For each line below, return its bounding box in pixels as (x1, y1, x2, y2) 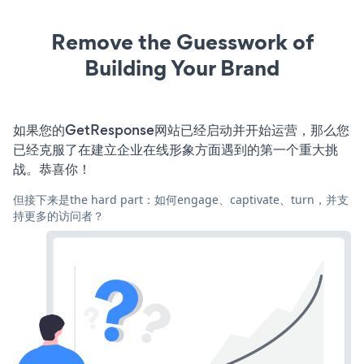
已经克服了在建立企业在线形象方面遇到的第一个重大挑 (13, 139, 338, 159)
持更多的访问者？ (13, 207, 104, 223)
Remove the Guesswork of (50, 26, 314, 57)
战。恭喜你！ (13, 158, 91, 179)
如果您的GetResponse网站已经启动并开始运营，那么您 (13, 119, 349, 140)
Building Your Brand (84, 52, 279, 83)
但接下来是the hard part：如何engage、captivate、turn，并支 (13, 191, 349, 207)
